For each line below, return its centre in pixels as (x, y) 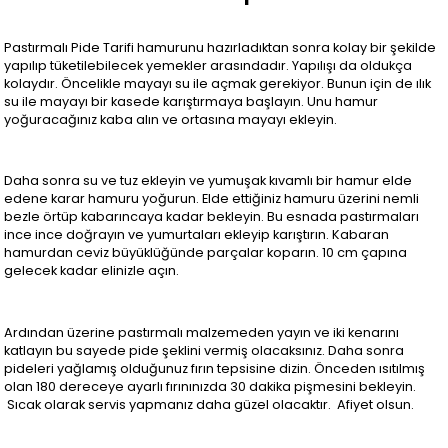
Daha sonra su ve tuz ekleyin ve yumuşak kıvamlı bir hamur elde (208, 181)
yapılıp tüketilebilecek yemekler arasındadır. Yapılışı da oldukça (208, 65)
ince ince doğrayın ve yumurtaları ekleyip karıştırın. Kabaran (197, 235)
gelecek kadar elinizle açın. (92, 271)
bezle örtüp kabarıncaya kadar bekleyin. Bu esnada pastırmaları (212, 217)
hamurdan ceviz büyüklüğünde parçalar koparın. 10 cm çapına (206, 253)
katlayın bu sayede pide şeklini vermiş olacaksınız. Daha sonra (204, 350)
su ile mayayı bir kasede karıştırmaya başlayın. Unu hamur (191, 101)
